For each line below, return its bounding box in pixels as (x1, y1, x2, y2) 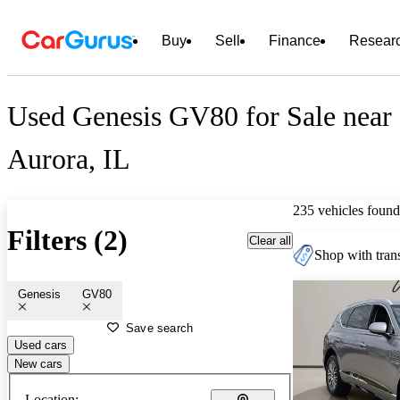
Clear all (249, 233, 291, 247)
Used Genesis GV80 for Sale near (7, 100, 392, 133)
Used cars (14, 337, 67, 352)
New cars (14, 356, 62, 371)
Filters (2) (7, 224, 128, 257)
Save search (126, 321, 194, 335)
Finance (269, 33, 321, 48)
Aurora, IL (7, 143, 130, 176)
